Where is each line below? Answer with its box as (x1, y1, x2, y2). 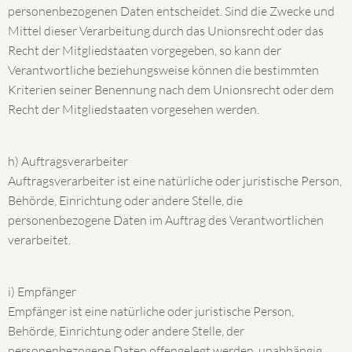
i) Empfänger (8, 284, 76, 299)
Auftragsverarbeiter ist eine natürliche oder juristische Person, (8, 173, 342, 189)
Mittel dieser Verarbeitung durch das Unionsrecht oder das (8, 23, 324, 38)
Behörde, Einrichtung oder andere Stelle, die (8, 192, 243, 208)
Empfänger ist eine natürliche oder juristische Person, (8, 303, 294, 319)
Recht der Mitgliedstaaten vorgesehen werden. (8, 101, 259, 117)
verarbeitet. (8, 232, 71, 247)
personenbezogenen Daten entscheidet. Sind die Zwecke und (8, 3, 335, 19)
